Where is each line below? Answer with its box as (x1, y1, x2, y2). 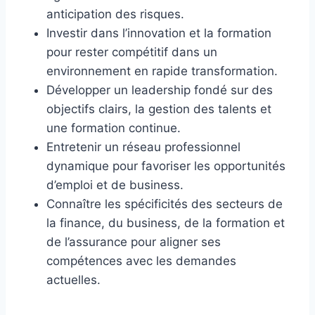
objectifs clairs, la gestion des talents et (46, 101, 271, 116)
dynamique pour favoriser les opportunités (46, 158, 285, 173)
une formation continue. (46, 120, 181, 135)
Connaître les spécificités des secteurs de (46, 196, 283, 211)
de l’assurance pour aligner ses (46, 234, 221, 249)
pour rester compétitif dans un (46, 44, 217, 59)
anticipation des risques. (46, 6, 184, 21)
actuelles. (46, 272, 101, 287)
